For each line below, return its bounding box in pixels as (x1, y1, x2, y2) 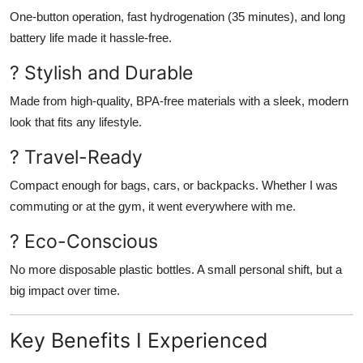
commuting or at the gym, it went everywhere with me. (10, 199, 296, 213)
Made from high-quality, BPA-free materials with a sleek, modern (10, 93, 348, 108)
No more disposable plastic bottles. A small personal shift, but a (10, 262, 342, 276)
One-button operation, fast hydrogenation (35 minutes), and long (10, 9, 345, 23)
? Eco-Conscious (10, 228, 158, 253)
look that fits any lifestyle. (10, 114, 142, 129)
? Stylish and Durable (10, 60, 193, 84)
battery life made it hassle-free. (10, 30, 172, 45)
